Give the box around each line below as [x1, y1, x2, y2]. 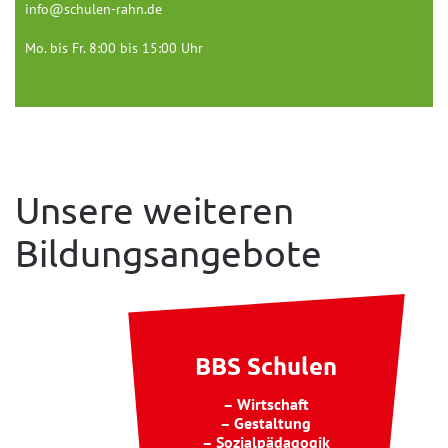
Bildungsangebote [15, 229, 322, 274]
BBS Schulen [194, 350, 337, 382]
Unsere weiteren [15, 186, 294, 231]
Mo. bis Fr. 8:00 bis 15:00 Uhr [25, 39, 203, 58]
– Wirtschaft [222, 394, 309, 415]
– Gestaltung [220, 413, 312, 434]
